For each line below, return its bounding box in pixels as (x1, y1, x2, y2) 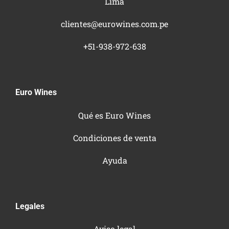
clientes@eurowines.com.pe (61, 18, 168, 29)
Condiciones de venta (73, 132, 156, 143)
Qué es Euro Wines (78, 109, 151, 121)
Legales (15, 201, 44, 211)
